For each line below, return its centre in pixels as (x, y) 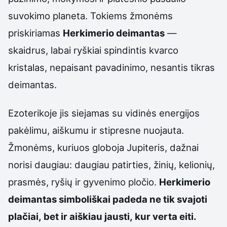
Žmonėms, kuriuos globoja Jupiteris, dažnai (103, 148)
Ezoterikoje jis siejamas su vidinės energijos (104, 113)
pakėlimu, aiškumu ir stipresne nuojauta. (96, 130)
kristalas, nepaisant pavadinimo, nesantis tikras (111, 67)
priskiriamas (35, 33)
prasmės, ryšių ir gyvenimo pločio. (84, 182)
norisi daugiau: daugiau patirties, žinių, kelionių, (111, 165)
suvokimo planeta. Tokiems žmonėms (90, 15)
